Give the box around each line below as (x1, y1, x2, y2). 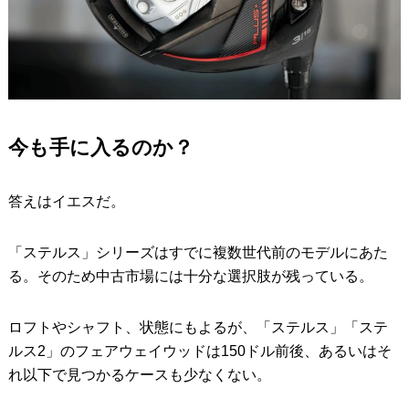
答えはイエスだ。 (7, 193, 125, 209)
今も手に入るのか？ (7, 135, 194, 159)
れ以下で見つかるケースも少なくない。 (7, 366, 271, 383)
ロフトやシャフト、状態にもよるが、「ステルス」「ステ (7, 319, 388, 335)
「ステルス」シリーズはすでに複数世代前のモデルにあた (7, 244, 388, 260)
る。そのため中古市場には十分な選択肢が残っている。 (7, 267, 373, 284)
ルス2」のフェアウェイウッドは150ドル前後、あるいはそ (7, 342, 392, 359)
